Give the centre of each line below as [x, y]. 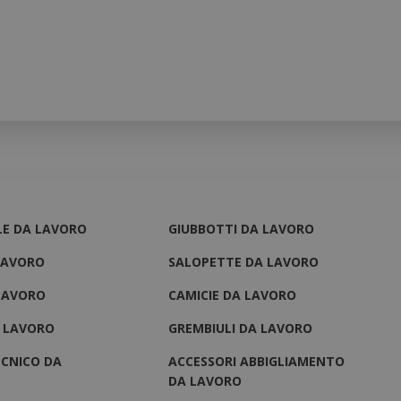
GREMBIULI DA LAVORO [241, 328]
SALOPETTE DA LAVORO [244, 261]
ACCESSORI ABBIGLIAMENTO [257, 361]
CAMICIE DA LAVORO [233, 294]
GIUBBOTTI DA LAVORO [242, 228]
